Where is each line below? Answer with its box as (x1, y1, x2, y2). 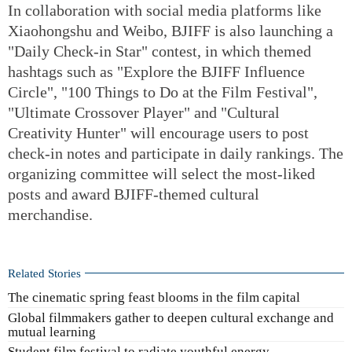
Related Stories (8, 266, 81, 280)
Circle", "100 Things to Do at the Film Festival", (8, 82, 317, 101)
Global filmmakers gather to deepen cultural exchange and (8, 310, 334, 326)
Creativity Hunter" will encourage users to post (8, 123, 309, 141)
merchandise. (8, 205, 93, 223)
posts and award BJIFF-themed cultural (8, 185, 259, 203)
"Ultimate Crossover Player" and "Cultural (8, 103, 280, 121)
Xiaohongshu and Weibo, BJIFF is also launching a (8, 21, 333, 39)
